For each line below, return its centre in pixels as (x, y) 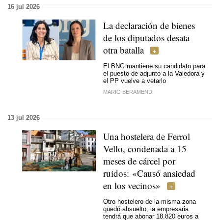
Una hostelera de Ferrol (147, 136)
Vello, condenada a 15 (145, 149)
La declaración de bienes (149, 25)
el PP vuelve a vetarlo (135, 81)
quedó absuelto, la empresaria (146, 209)
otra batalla (124, 50)
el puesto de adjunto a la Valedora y (154, 73)
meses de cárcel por (139, 161)
